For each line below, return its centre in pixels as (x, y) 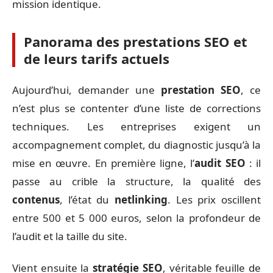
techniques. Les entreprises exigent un (136, 126)
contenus (36, 199)
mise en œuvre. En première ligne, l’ (104, 163)
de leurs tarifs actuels (97, 58)
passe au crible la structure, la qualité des (136, 181)
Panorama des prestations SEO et (136, 41)
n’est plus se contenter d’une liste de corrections (136, 108)
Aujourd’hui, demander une (87, 90)
